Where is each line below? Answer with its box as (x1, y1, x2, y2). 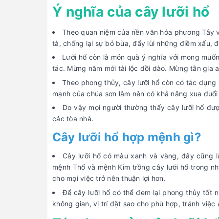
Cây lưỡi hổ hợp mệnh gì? (52, 130, 201, 145)
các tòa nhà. (52, 114, 93, 123)
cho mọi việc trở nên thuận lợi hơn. (52, 174, 166, 183)
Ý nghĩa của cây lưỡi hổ (52, 3, 210, 20)
